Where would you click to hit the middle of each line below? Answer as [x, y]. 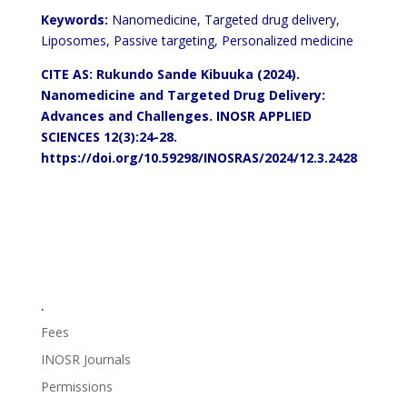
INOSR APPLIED [263, 116]
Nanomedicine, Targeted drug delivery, [223, 20]
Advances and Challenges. [128, 116]
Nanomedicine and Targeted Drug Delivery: [183, 95]
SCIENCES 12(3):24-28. [109, 137]
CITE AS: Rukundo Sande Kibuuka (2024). [170, 74]
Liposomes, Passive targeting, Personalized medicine [197, 40]
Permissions [76, 387]
